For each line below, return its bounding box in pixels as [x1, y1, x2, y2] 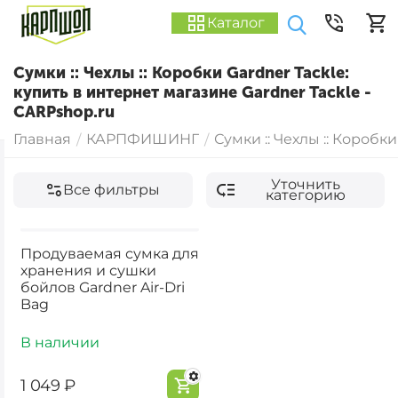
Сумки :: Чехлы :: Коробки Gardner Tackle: [13, 63, 349, 83]
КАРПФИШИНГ [86, 131, 199, 147]
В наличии [20, 333, 99, 351]
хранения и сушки [20, 261, 156, 279]
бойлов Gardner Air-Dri [20, 278, 185, 296]
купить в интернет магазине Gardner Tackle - [13, 83, 371, 102]
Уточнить [271, 176, 341, 193]
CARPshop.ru [13, 102, 115, 122]
